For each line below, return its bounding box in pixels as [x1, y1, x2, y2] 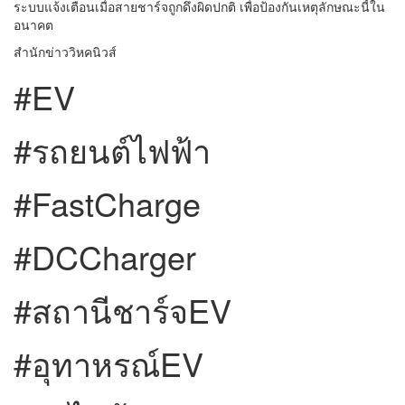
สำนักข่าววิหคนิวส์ [14, 42, 117, 61]
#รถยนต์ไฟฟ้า [14, 127, 211, 174]
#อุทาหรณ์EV [14, 340, 203, 387]
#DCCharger [14, 233, 196, 280]
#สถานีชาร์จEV [14, 287, 231, 334]
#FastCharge [14, 180, 201, 227]
